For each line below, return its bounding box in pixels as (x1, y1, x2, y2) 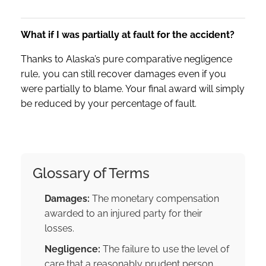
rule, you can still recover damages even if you (21, 68, 226, 80)
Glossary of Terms (33, 164, 150, 182)
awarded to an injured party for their (45, 207, 202, 219)
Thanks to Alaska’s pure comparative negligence (21, 53, 232, 65)
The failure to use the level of (100, 243, 229, 255)
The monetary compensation (90, 192, 219, 204)
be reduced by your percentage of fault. (21, 97, 197, 109)
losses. (45, 222, 74, 234)
